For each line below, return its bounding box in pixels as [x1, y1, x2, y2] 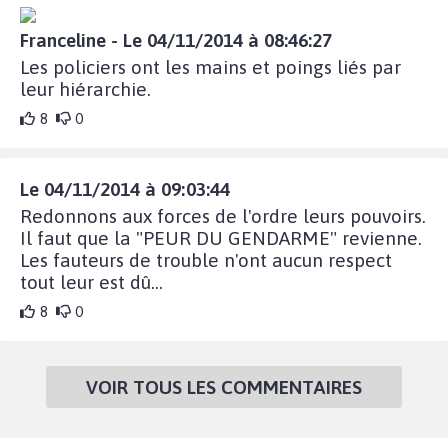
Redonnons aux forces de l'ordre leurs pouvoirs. [20, 204, 426, 227]
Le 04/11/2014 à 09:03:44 [20, 177, 230, 200]
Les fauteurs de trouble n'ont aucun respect [20, 248, 392, 271]
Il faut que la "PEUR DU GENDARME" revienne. [20, 226, 422, 249]
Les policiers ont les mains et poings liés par [20, 55, 401, 78]
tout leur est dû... [20, 270, 163, 293]
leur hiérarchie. [20, 77, 151, 100]
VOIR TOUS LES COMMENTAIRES [86, 375, 362, 398]
